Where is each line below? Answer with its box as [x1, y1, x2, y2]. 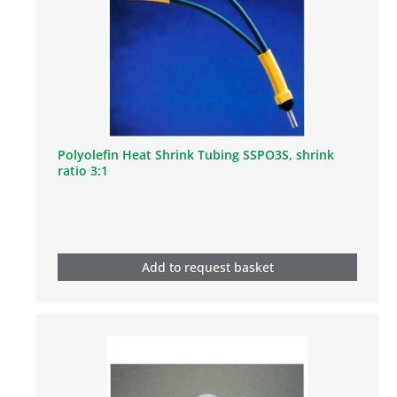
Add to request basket [141, 258, 274, 276]
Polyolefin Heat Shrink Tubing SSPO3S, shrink [58, 145, 334, 163]
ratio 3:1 [58, 161, 108, 179]
